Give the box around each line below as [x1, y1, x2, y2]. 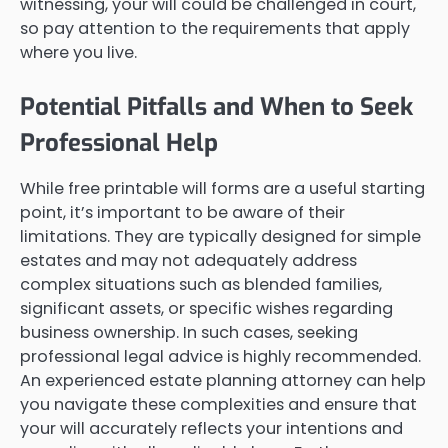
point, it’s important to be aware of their [20, 200, 345, 224]
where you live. [20, 40, 137, 64]
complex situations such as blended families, [20, 272, 382, 296]
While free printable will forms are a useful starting [20, 176, 425, 200]
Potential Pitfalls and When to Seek [20, 90, 413, 123]
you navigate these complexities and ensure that [20, 392, 417, 416]
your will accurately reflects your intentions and [20, 416, 403, 440]
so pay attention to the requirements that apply [20, 16, 410, 40]
